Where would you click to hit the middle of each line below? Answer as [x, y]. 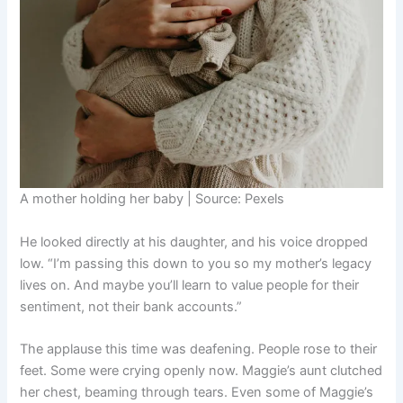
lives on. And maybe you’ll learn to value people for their [190, 285]
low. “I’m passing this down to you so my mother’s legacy [196, 263]
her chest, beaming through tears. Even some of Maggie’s [197, 393]
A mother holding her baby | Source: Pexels [152, 199]
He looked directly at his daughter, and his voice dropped [194, 242]
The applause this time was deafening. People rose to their [199, 349]
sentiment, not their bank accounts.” [131, 306]
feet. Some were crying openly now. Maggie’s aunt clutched [201, 371]
